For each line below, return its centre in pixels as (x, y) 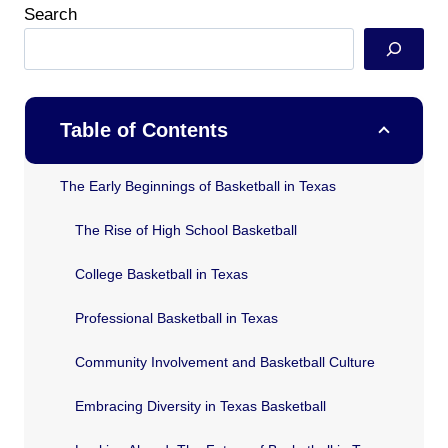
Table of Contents (144, 129)
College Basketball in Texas (161, 273)
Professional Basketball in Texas (176, 317)
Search (50, 14)
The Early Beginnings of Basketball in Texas (198, 185)
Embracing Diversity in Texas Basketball (200, 405)
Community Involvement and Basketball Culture (225, 361)
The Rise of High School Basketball (186, 229)
